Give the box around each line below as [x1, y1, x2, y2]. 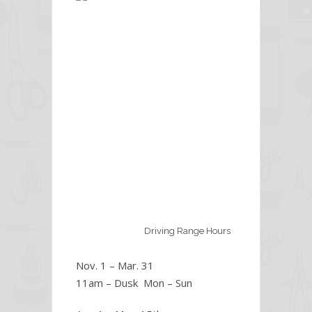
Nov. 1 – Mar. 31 [76, 258, 154, 273]
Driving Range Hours [144, 226, 231, 237]
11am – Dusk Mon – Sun [76, 276, 192, 290]
